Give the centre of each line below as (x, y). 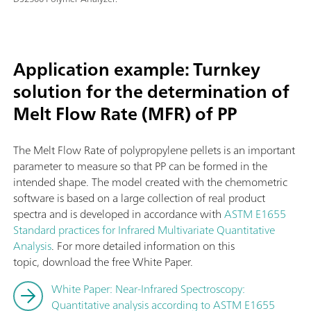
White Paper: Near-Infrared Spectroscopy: (148, 288)
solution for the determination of (151, 91)
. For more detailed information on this (143, 245)
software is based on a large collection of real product (139, 197)
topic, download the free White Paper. (103, 261)
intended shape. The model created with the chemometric (150, 182)
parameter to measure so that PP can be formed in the (140, 166)
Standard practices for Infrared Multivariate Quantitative (144, 229)
